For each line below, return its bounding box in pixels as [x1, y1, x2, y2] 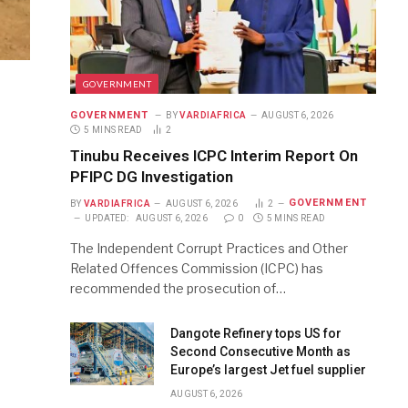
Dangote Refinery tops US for [170, 325, 342, 341]
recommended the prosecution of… [70, 280, 286, 296]
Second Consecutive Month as [170, 343, 351, 359]
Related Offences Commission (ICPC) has [70, 260, 323, 276]
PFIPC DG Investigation [70, 168, 233, 186]
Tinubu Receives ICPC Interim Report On [70, 147, 358, 165]
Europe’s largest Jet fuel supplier [170, 362, 366, 377]
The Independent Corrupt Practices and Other [70, 240, 348, 256]
